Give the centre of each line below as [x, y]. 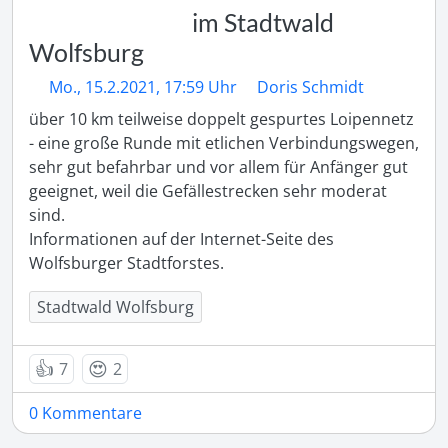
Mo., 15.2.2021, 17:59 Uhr [143, 87]
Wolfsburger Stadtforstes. [126, 263]
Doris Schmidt [310, 87]
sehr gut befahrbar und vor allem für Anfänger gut [218, 167]
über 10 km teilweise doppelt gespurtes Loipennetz [221, 119]
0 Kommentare [85, 413]
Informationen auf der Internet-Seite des [181, 239]
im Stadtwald [262, 22]
